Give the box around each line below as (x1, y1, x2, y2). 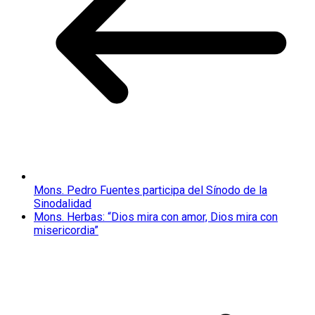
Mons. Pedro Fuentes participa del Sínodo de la (34, 184, 267, 198)
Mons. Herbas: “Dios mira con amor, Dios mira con (34, 210, 278, 224)
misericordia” (34, 224, 98, 238)
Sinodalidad (34, 197, 91, 211)
